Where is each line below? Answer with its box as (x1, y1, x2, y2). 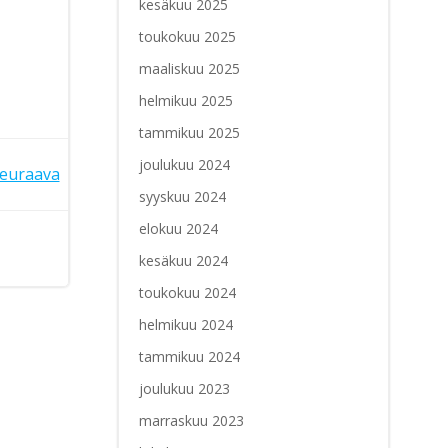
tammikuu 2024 (138, 347, 240, 367)
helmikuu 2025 (138, 91, 233, 111)
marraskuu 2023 (138, 411, 244, 431)
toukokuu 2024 (138, 283, 236, 303)
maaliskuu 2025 (138, 59, 240, 79)
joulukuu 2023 (138, 379, 230, 399)
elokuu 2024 (138, 219, 218, 239)
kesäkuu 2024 (138, 251, 228, 271)
